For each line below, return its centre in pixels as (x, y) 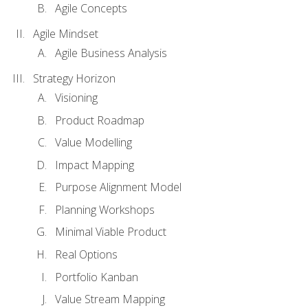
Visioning (76, 98)
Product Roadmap (100, 120)
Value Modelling (93, 143)
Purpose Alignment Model (118, 187)
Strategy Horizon (74, 78)
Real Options (86, 254)
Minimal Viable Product (111, 232)
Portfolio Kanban (97, 277)
